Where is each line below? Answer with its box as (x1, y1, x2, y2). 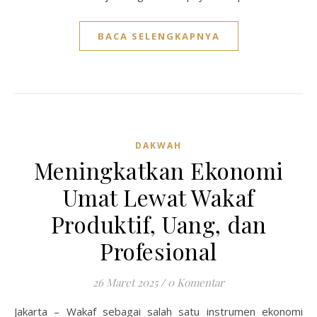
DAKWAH (135, 139, 182, 151)
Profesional (100, 236, 217, 266)
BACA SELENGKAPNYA (97, 30, 220, 42)
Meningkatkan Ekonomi (33, 155, 284, 185)
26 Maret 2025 (93, 275, 158, 289)
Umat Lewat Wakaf (62, 182, 255, 212)
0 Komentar (168, 275, 224, 289)
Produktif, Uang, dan (50, 209, 267, 239)
